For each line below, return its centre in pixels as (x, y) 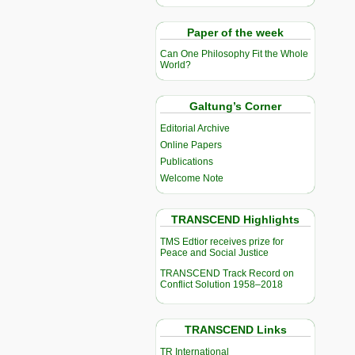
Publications (187, 162)
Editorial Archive (195, 129)
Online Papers (191, 145)
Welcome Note (192, 179)
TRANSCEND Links (235, 330)
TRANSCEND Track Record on (227, 274)
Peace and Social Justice (214, 253)
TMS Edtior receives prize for (222, 242)
